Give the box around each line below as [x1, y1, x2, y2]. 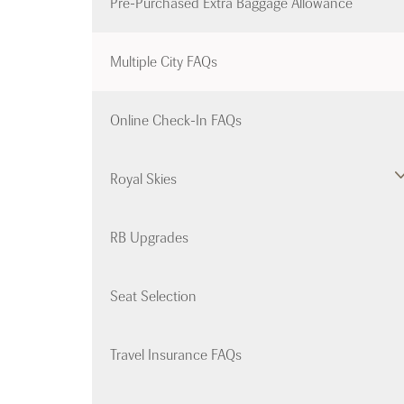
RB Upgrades [110, 229, 188, 247]
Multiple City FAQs [110, 53, 217, 71]
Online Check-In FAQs [110, 112, 242, 130]
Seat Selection [110, 288, 197, 306]
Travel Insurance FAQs [110, 346, 242, 364]
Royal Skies [110, 170, 177, 188]
